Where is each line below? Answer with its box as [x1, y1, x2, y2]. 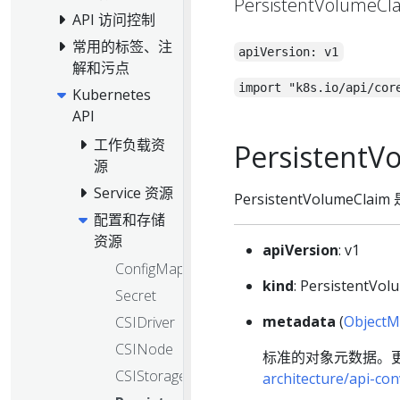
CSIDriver [115, 312, 175, 333]
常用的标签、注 [72, 37, 172, 57]
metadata [262, 312, 336, 331]
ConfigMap [115, 259, 185, 279]
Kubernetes [72, 85, 151, 105]
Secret [115, 286, 156, 306]
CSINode [115, 339, 173, 360]
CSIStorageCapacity [115, 366, 240, 387]
